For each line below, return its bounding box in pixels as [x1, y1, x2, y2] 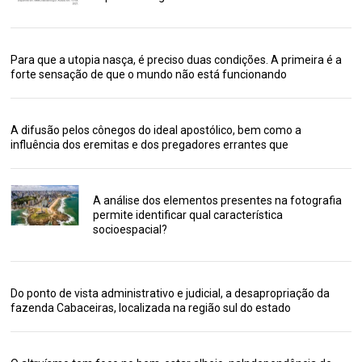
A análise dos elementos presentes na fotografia [92, 193, 342, 207]
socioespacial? [92, 222, 167, 236]
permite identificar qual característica [92, 208, 283, 221]
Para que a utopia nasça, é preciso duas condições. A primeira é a [11, 53, 343, 66]
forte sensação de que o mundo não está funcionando [11, 67, 288, 81]
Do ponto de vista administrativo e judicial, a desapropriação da [11, 286, 330, 300]
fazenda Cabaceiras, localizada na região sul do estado [11, 301, 292, 314]
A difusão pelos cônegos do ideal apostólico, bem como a [11, 123, 302, 137]
